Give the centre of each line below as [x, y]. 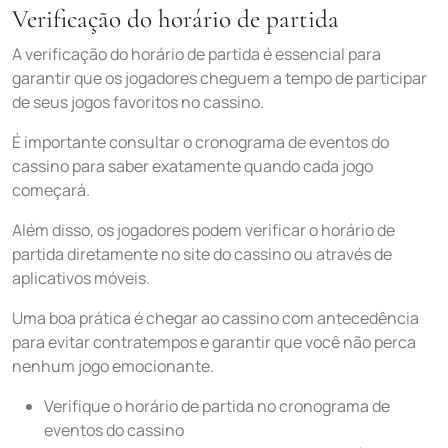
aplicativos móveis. [81, 278]
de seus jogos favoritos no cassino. [138, 102]
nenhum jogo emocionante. [113, 366]
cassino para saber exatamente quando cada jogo [192, 166]
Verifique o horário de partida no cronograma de [217, 406]
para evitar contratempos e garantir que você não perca [214, 342]
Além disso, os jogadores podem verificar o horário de [203, 230]
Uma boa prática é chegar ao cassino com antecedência [215, 318]
